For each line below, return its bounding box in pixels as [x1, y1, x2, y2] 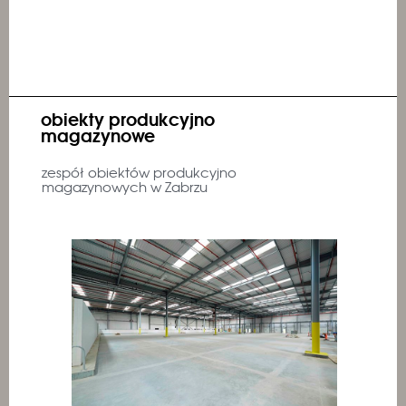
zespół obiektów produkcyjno [42, 162, 237, 182]
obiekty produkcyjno [41, 105, 215, 131]
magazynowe [41, 121, 155, 148]
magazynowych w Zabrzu [42, 177, 208, 197]
